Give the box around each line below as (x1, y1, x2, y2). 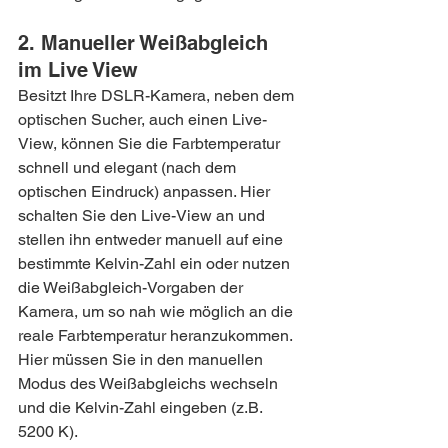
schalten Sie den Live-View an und (18, 206, 269, 225)
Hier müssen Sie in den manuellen (18, 350, 267, 369)
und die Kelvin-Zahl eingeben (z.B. (18, 398, 266, 417)
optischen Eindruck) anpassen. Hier (18, 182, 274, 201)
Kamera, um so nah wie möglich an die (18, 302, 297, 321)
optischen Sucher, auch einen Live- (18, 110, 267, 129)
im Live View (18, 58, 138, 82)
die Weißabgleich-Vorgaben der (18, 278, 247, 297)
